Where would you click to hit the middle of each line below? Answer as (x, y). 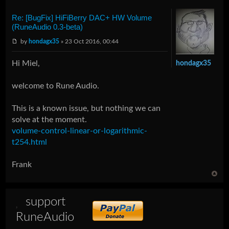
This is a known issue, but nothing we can (86, 108)
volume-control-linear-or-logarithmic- (80, 131)
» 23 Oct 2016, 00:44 (89, 41)
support (46, 202)
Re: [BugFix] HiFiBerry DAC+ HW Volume (82, 17)
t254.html (30, 142)
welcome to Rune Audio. (56, 86)
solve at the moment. (50, 119)
